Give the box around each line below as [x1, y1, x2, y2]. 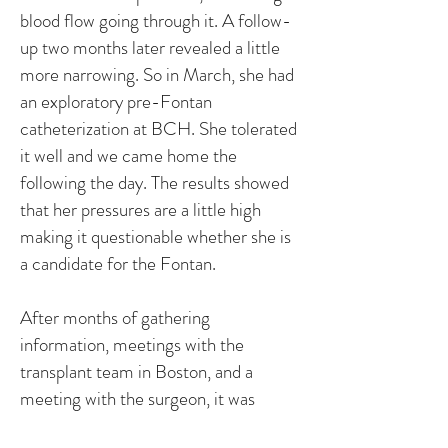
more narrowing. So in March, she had [20, 61, 294, 88]
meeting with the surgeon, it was [20, 385, 255, 412]
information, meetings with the [20, 331, 244, 358]
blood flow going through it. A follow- [20, 7, 291, 34]
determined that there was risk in [20, 412, 258, 439]
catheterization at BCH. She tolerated [20, 115, 297, 142]
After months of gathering [20, 304, 210, 331]
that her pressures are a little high [20, 196, 261, 223]
